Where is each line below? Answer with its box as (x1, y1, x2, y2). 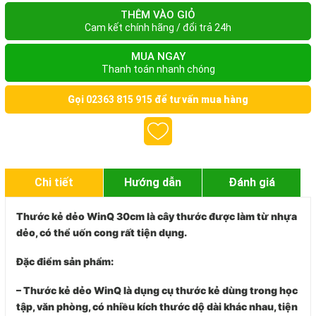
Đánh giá (228, 176, 275, 189)
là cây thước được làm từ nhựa (145, 210, 297, 222)
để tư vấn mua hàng (152, 94, 248, 105)
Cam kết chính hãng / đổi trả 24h (85, 22, 231, 33)
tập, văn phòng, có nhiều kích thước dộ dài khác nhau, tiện (16, 300, 298, 313)
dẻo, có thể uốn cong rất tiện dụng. (16, 226, 187, 238)
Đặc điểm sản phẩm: (16, 255, 116, 268)
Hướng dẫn (124, 176, 181, 189)
